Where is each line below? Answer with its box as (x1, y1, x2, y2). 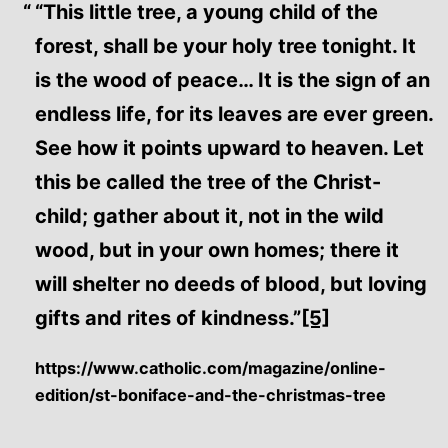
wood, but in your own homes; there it (35, 237, 399, 262)
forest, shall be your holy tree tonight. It (35, 33, 416, 58)
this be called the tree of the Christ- (35, 169, 381, 194)
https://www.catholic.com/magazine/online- (35, 357, 386, 378)
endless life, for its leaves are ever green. (35, 101, 433, 126)
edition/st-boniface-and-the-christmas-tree (35, 384, 386, 405)
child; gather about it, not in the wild (35, 203, 384, 228)
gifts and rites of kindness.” (35, 305, 301, 330)
